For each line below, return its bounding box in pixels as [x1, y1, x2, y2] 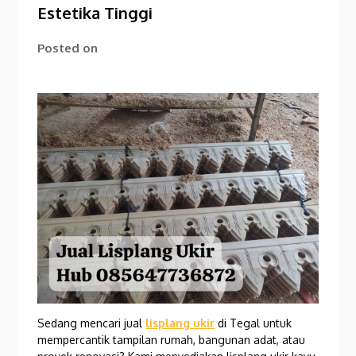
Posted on [37, 41, 99, 56]
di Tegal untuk [218, 315, 292, 330]
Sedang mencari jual [37, 315, 143, 330]
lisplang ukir [145, 315, 215, 330]
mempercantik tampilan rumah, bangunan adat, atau [37, 332, 306, 346]
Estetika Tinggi [37, 2, 153, 23]
